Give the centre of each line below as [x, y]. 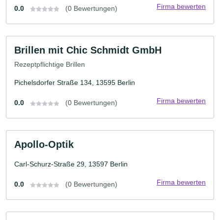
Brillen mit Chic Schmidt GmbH [88, 50]
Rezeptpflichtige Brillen [50, 65]
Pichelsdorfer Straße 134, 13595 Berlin [75, 83]
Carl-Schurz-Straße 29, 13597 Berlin [71, 164]
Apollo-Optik [44, 145]
